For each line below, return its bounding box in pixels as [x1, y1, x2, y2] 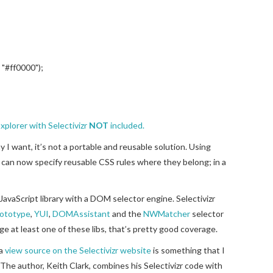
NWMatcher [143, 208, 190, 219]
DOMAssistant [52, 208, 110, 219]
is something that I [151, 244, 225, 255]
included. [108, 119, 144, 130]
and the [110, 208, 143, 219]
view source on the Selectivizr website [5, 244, 151, 255]
